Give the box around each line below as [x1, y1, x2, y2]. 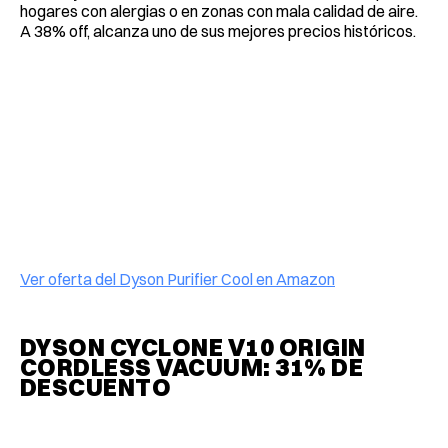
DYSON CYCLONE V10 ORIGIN [20, 331, 366, 362]
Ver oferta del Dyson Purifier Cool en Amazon [20, 268, 335, 289]
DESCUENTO [20, 371, 172, 402]
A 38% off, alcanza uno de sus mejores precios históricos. [20, 20, 416, 41]
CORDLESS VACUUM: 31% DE [20, 351, 364, 382]
